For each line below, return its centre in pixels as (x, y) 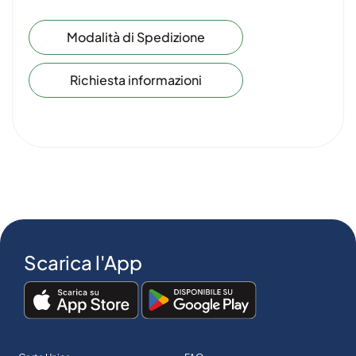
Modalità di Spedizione (136, 37)
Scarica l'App (83, 262)
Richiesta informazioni (136, 80)
